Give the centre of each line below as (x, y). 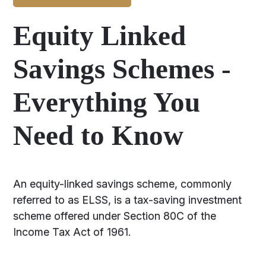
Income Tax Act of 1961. (72, 232)
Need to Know (99, 135)
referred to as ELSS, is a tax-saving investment (128, 200)
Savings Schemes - (122, 69)
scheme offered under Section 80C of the (115, 216)
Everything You (107, 102)
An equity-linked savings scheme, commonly (123, 184)
